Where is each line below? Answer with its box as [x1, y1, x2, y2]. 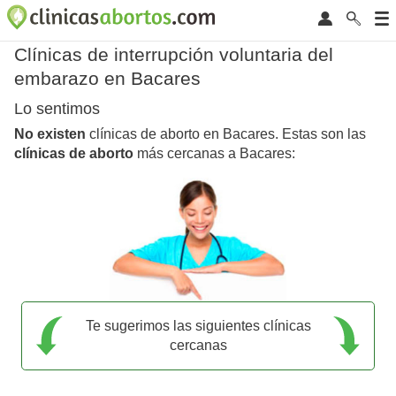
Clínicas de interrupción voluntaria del [14, 44, 333, 65]
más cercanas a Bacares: [133, 146, 295, 162]
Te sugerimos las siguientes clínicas [85, 317, 311, 333]
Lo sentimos [14, 100, 100, 118]
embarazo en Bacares [14, 68, 201, 88]
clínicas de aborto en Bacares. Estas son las [86, 126, 366, 142]
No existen [14, 126, 86, 142]
